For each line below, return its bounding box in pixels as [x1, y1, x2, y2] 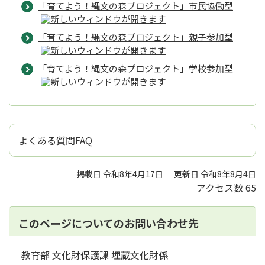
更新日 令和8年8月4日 [174, 168, 256, 180]
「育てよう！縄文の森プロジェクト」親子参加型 [38, 31, 233, 44]
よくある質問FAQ [18, 133, 92, 148]
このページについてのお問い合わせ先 [18, 215, 199, 231]
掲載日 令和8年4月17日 [76, 168, 163, 180]
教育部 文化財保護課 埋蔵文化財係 [21, 248, 168, 263]
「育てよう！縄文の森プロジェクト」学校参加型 [38, 62, 233, 75]
